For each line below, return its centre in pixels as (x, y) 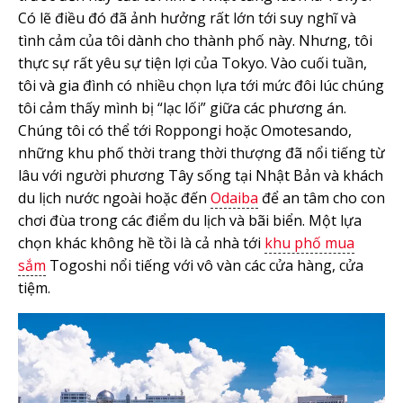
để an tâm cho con (322, 197)
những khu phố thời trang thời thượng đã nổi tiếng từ (201, 152)
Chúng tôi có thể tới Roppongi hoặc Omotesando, (185, 130)
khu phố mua (309, 242)
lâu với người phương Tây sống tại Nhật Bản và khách (201, 175)
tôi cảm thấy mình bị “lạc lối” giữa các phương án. (182, 107)
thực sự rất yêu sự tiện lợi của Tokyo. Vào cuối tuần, (193, 63)
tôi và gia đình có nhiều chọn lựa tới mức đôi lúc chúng (201, 85)
